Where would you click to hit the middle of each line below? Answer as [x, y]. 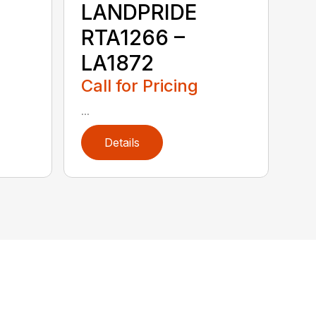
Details [122, 143]
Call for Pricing [140, 86]
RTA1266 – [133, 38]
